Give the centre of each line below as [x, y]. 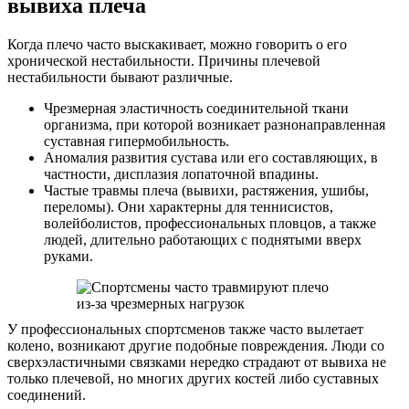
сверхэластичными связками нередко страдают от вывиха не [197, 362]
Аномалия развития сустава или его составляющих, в [211, 157]
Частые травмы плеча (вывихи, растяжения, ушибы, [206, 190]
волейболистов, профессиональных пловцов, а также [210, 223]
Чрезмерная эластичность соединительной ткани [196, 108]
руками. [68, 256]
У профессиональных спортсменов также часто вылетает [185, 329]
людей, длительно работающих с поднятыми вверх [203, 239]
